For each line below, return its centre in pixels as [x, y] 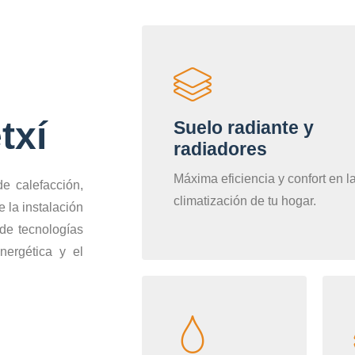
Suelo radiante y [244, 128]
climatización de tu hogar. [245, 201]
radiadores [220, 149]
